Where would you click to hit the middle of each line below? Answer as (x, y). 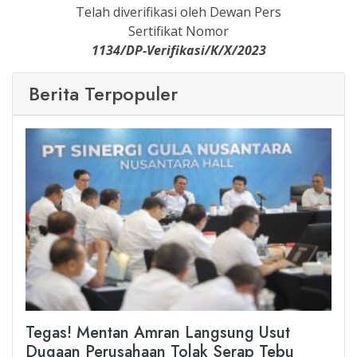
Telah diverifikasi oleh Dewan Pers (178, 12)
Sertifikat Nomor (178, 31)
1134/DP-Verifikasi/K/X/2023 (178, 51)
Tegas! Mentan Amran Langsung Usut (158, 333)
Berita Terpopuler (103, 94)
